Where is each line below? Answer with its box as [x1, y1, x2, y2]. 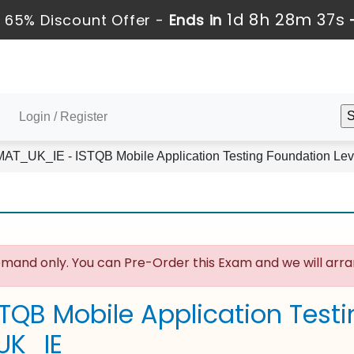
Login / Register [19, 110, 107, 123]
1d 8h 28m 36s [226, 9, 345, 31]
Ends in [164, 10, 227, 30]
